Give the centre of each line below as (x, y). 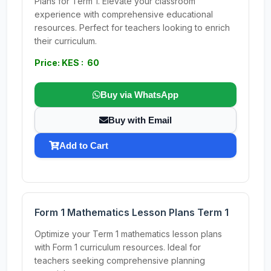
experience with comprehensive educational (124, 14)
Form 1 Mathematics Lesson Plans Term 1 (132, 212)
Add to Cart (84, 145)
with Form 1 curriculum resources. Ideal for (118, 247)
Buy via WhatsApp (139, 95)
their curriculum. (66, 41)
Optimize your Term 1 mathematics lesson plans (128, 234)
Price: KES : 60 (67, 63)
